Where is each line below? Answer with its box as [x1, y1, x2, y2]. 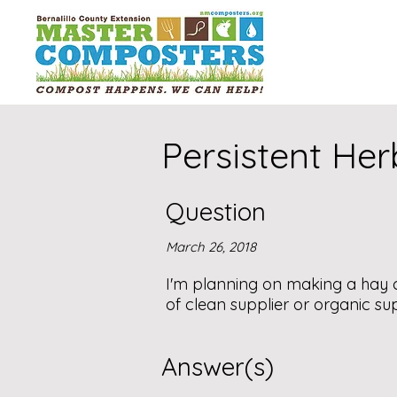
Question [166, 196, 266, 227]
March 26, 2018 [166, 238, 256, 255]
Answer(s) [161, 351, 274, 382]
